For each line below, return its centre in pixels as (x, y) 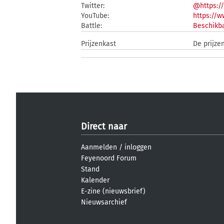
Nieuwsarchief (104, 202)
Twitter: (93, 6)
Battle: (91, 26)
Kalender (95, 180)
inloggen (138, 147)
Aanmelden (99, 147)
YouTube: (95, 16)
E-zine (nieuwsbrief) (113, 191)
